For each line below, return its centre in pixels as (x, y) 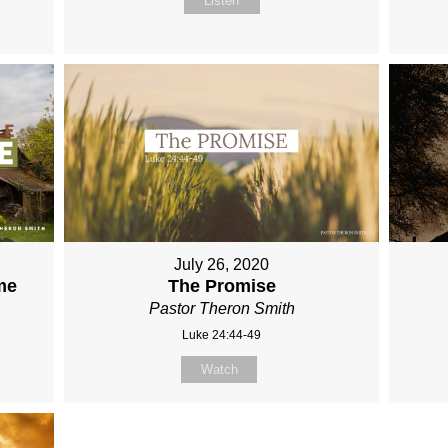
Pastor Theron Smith (221, 308)
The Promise (221, 285)
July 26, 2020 (222, 264)
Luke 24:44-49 (222, 334)
